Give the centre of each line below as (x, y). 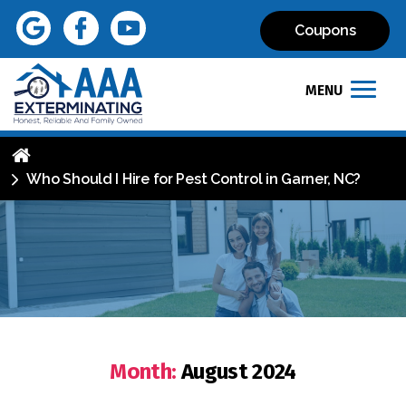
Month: (143, 372)
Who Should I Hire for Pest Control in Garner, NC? (194, 179)
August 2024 (238, 372)
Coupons (325, 30)
